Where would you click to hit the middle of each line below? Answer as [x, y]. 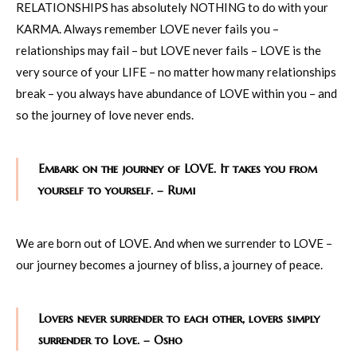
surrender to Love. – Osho [110, 339]
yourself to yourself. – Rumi [117, 190]
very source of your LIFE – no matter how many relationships [176, 71]
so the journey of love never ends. [105, 114]
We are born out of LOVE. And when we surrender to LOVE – [174, 243]
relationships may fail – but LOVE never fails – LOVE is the [169, 50]
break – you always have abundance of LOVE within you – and [177, 93]
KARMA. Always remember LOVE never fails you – [147, 28]
